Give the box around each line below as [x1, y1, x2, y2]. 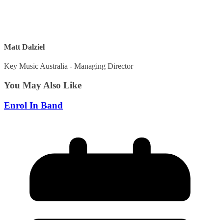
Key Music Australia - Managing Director [4, 62, 133, 71]
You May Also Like [4, 80, 82, 90]
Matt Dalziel [4, 42, 45, 51]
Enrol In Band [4, 100, 63, 110]
